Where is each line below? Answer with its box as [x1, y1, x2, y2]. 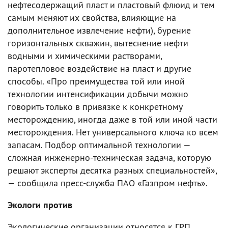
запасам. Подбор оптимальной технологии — [8, 138, 190, 151]
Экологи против [8, 198, 72, 211]
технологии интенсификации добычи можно [8, 88, 188, 100]
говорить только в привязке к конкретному [8, 100, 182, 112]
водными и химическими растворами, [8, 49, 162, 62]
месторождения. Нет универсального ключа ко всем [8, 126, 218, 138]
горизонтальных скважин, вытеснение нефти [8, 37, 188, 49]
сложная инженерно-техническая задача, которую [8, 151, 211, 163]
